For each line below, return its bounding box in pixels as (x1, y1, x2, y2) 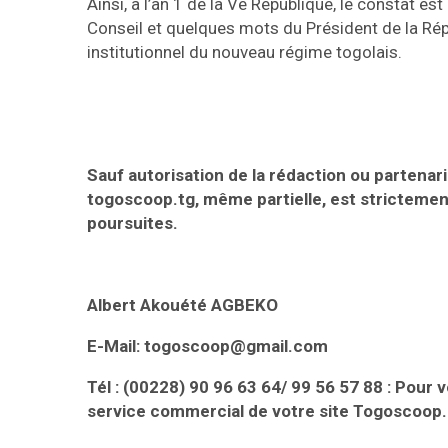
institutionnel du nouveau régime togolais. (87, 42, 402, 63)
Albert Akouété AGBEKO (87, 295, 278, 316)
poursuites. (87, 213, 178, 234)
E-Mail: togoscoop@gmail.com (87, 336, 328, 357)
